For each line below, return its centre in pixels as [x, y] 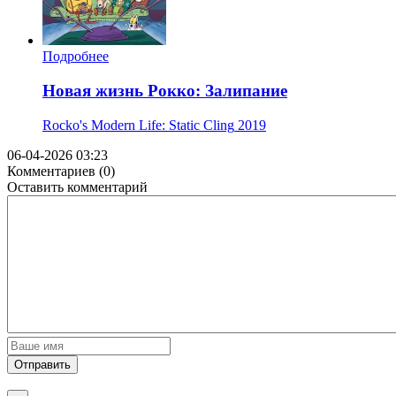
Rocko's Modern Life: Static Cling [138, 125]
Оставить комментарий [77, 187]
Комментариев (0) [61, 171]
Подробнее [76, 57]
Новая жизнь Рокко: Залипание [165, 90]
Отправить [42, 364]
